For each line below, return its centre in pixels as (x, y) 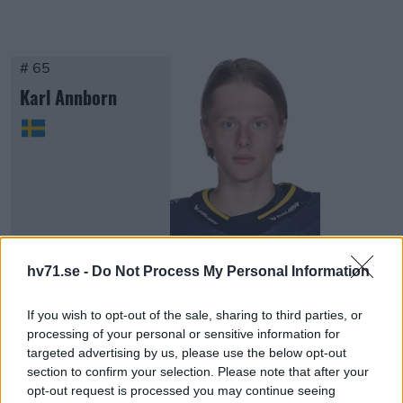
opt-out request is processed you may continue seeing (181, 390)
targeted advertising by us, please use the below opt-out (187, 353)
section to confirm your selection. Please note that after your (198, 372)
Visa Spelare (158, 257)
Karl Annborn (68, 97)
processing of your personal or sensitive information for (184, 334)
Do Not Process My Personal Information (231, 271)
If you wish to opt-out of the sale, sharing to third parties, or (195, 315)
